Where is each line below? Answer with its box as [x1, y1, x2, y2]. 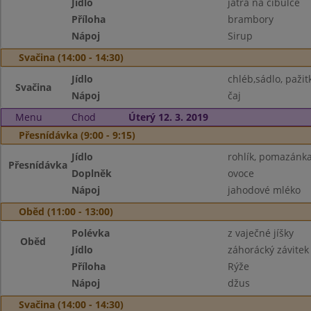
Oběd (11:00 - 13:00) [19, 205, 113, 218]
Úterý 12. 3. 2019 [128, 110, 208, 124]
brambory [227, 12, 274, 26]
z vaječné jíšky [227, 226, 294, 239]
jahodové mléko [227, 183, 301, 196]
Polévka [72, 226, 110, 239]
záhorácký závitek [227, 243, 309, 256]
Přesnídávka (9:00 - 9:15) [19, 128, 135, 142]
